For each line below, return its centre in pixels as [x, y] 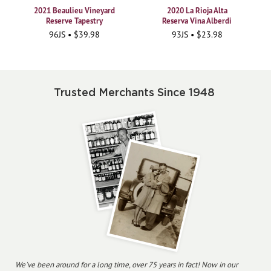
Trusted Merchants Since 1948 [134, 92]
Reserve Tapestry [74, 21]
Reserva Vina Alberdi [197, 21]
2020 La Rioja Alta [197, 11]
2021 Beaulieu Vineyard [74, 11]
